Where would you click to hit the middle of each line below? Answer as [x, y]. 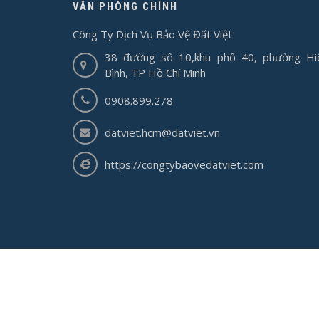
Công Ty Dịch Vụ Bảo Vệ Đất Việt [152, 35]
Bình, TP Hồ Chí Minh [155, 73]
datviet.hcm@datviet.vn [162, 132]
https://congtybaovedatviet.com [184, 164]
